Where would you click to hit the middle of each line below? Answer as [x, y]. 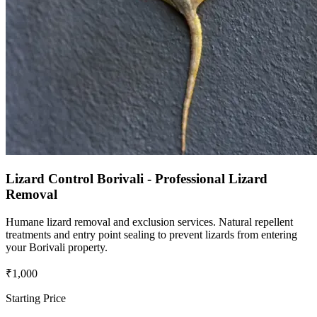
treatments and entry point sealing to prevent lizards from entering [151, 234]
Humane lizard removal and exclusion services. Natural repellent [149, 221]
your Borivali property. [57, 247]
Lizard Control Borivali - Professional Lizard [137, 178]
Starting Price [36, 298]
